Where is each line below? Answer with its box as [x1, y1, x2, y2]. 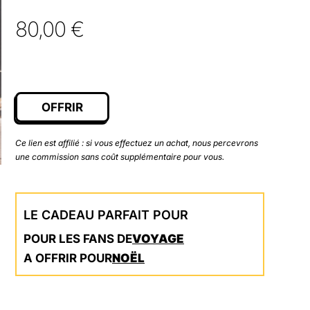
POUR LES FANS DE [24, 231, 132, 246]
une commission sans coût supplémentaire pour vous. [15, 151, 224, 162]
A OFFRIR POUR [24, 250, 112, 265]
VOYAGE [132, 231, 184, 246]
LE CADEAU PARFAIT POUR [24, 207, 188, 222]
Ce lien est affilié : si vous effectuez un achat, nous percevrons [15, 137, 258, 148]
